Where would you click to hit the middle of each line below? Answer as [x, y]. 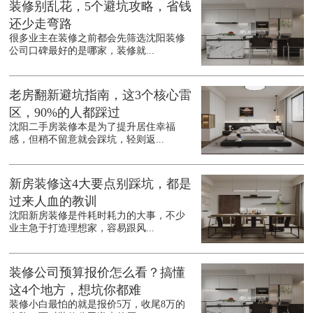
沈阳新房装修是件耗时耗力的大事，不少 [97, 216]
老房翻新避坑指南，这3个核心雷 [101, 95]
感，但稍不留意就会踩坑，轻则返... [87, 140]
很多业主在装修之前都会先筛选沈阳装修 [97, 38]
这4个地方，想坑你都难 [75, 290]
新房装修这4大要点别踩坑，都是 [101, 184]
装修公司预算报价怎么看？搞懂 [97, 273]
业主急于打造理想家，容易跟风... [82, 228]
